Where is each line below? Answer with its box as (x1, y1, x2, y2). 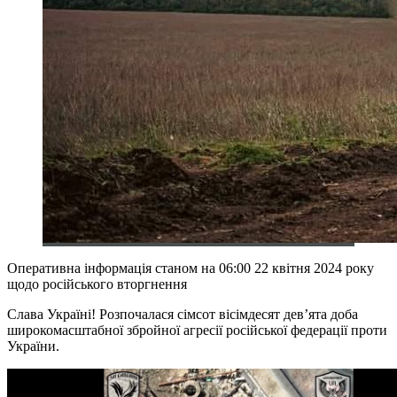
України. (7, 338, 59, 354)
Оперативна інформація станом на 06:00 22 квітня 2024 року (7, 260, 374, 276)
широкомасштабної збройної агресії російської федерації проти (7, 322, 387, 338)
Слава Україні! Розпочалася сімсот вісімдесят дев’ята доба (7, 306, 358, 322)
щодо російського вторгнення (7, 276, 187, 292)
